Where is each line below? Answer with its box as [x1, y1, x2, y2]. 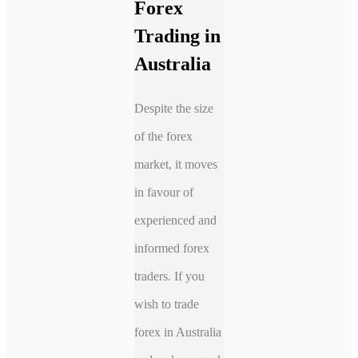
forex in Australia [134, 324, 221, 339]
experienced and [134, 213, 217, 227]
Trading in [134, 25, 221, 46]
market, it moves [134, 157, 217, 171]
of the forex [134, 129, 193, 143]
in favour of [134, 185, 193, 199]
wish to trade [134, 296, 199, 311]
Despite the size [134, 101, 213, 115]
